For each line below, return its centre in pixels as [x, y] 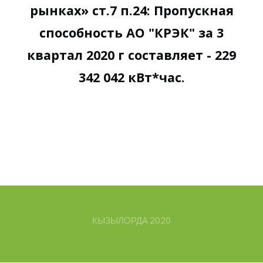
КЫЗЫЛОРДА [120, 220]
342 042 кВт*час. [131, 77]
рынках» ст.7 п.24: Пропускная [131, 10]
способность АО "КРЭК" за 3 [131, 32]
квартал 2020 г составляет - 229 [131, 55]
